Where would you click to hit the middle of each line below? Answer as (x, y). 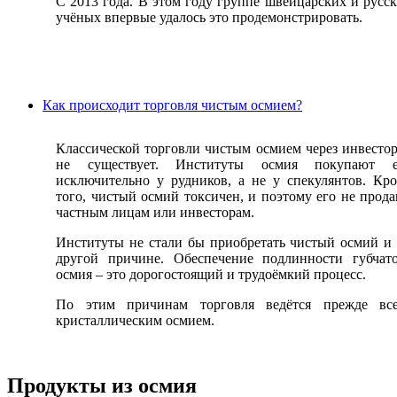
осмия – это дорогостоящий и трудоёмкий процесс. (211, 274)
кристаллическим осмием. (135, 320)
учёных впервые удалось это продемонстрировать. (209, 17)
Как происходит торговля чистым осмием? (172, 105)
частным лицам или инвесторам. (155, 212)
